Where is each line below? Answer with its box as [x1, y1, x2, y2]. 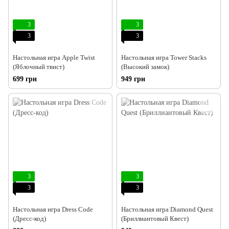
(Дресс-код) [13, 215, 46, 223]
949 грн [121, 75, 145, 83]
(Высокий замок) [121, 63, 169, 71]
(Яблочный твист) [13, 63, 64, 71]
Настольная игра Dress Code [13, 205, 93, 214]
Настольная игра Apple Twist [13, 54, 95, 62]
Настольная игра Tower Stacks [121, 54, 207, 62]
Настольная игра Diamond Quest [121, 205, 213, 214]
